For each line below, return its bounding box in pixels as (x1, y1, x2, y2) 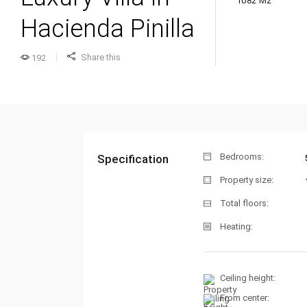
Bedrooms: (220, 151, 264, 162)
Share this (81, 51, 121, 62)
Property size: (220, 175, 273, 186)
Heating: (220, 221, 253, 232)
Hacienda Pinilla (21, 14, 195, 43)
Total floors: (220, 198, 269, 209)
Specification (97, 152, 169, 166)
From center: (220, 293, 269, 304)
